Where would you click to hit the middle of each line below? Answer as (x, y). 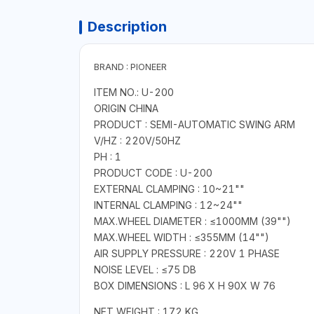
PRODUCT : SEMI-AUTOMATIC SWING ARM (194, 125)
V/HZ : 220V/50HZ (137, 141)
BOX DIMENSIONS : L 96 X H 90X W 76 (184, 286)
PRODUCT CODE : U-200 (153, 173)
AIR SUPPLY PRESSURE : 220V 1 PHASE (186, 254)
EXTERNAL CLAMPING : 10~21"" (169, 189)
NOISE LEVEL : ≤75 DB (145, 270)
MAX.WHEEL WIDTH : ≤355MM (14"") (181, 238)
